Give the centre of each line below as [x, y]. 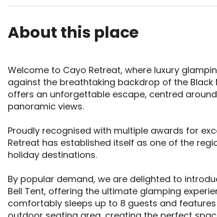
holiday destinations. [54, 155]
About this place [73, 32]
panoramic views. [47, 107]
